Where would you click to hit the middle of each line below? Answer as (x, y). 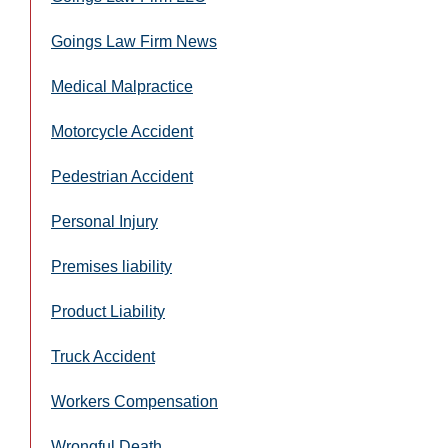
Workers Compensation (134, 401)
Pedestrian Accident (122, 176)
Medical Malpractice (122, 86)
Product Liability (108, 311)
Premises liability (111, 266)
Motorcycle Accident (122, 131)
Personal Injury (104, 221)
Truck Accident (103, 356)
